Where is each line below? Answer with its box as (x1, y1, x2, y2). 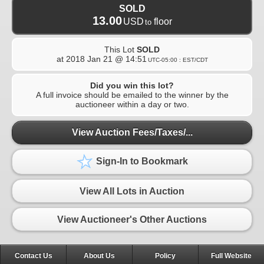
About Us (84, 252, 115, 260)
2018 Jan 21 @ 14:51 (65, 54, 147, 64)
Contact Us (14, 252, 52, 260)
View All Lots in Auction (80, 186, 184, 196)
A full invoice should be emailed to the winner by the (35, 90, 229, 100)
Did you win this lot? (90, 80, 174, 90)
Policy (155, 252, 176, 260)
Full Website (211, 252, 252, 260)
